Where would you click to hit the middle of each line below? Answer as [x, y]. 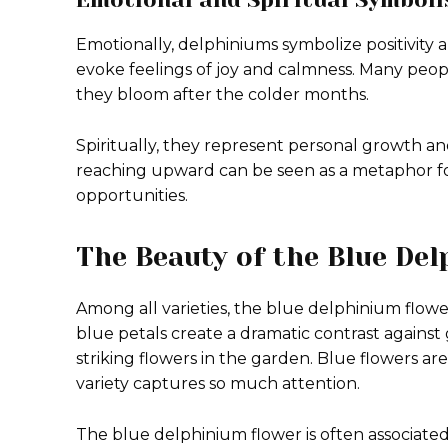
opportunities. [132, 195]
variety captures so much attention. [218, 383]
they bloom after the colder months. [222, 94]
